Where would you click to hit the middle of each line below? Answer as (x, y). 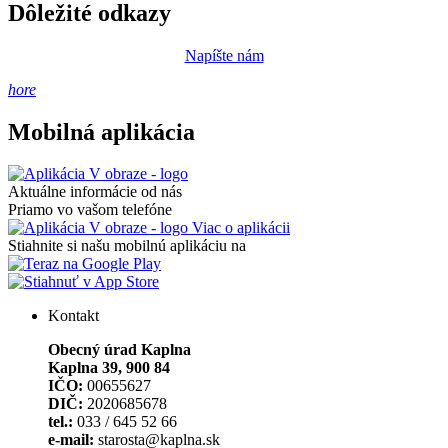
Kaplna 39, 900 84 (109, 368)
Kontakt (73, 316)
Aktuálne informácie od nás (95, 192)
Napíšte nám (224, 55)
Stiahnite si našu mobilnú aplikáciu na (127, 246)
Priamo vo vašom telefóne (90, 210)
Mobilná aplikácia (101, 131)
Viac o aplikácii (239, 228)
